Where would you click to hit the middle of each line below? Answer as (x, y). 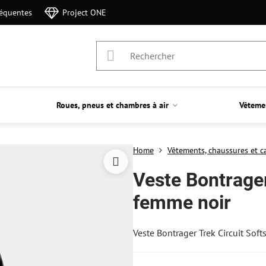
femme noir (182, 202)
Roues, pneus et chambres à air (113, 105)
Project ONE (85, 12)
